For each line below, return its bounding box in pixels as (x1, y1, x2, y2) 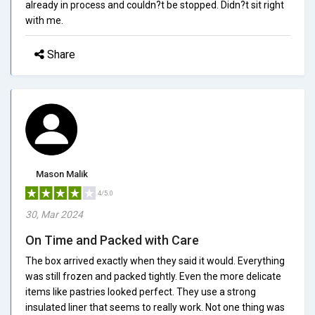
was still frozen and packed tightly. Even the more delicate (25, 270, 281, 282)
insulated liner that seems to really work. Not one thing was (25, 301, 285, 313)
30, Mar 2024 (25, 208, 83, 220)
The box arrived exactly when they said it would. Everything (25, 255, 285, 266)
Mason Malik (36, 168, 88, 179)
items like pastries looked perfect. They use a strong (25, 285, 256, 297)
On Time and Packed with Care (25, 232, 199, 247)
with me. (25, 14, 63, 26)
